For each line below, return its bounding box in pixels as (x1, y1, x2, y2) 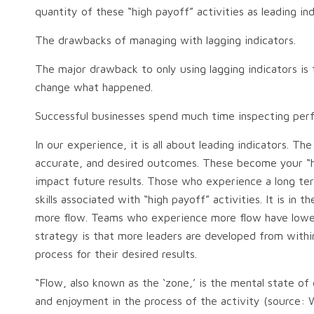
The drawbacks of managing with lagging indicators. (35, 34, 296, 46)
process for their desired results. (35, 247, 200, 260)
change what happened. (35, 81, 156, 93)
